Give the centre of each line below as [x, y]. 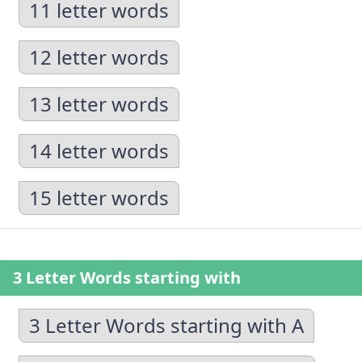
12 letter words [99, 57]
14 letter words [99, 151]
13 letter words [99, 104]
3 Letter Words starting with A [166, 325]
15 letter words [99, 198]
